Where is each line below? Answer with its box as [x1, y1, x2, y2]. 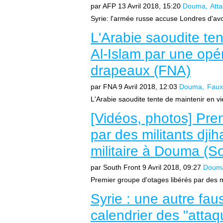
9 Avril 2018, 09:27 [142, 163, 201, 171]
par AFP [91, 2, 116, 10]
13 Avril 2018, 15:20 [118, 2, 181, 10]
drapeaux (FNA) [91, 63, 191, 78]
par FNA [91, 83, 116, 91]
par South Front [91, 163, 140, 171]
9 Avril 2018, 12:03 [118, 83, 177, 91]
